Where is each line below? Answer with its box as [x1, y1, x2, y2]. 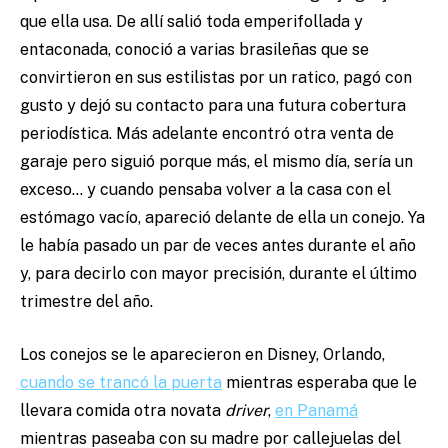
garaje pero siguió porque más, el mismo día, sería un [20, 152, 413, 172]
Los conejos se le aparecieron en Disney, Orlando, [20, 345, 385, 365]
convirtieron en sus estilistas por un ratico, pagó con [20, 68, 412, 88]
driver [225, 401, 268, 421]
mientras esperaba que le [222, 373, 417, 393]
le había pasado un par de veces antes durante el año [20, 236, 416, 256]
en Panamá [275, 401, 358, 421]
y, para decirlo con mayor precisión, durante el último [20, 264, 417, 284]
